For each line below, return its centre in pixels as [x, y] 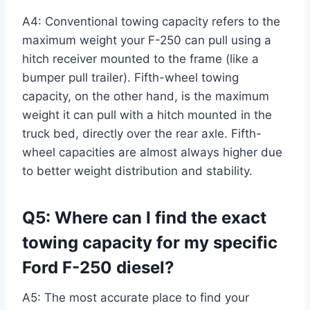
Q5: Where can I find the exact [144, 217]
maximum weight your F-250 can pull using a [147, 40]
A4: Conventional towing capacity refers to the [151, 21]
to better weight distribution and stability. [137, 171]
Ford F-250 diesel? [98, 267]
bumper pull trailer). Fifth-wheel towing [130, 77]
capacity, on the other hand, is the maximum [146, 96]
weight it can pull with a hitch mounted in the [147, 115]
